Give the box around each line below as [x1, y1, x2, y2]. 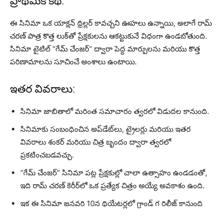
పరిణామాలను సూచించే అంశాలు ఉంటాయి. [10, 57, 137, 67]
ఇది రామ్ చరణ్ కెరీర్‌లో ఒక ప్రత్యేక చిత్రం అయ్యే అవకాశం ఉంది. [20, 181, 205, 191]
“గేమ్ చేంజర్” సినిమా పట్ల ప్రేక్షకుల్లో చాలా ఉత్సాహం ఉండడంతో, [20, 168, 207, 178]
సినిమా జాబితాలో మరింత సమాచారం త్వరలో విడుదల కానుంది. [20, 107, 209, 116]
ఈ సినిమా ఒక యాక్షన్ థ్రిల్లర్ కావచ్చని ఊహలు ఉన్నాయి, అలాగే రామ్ [10, 18, 212, 28]
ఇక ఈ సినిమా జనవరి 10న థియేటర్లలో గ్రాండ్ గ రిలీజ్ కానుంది [20, 199, 203, 209]
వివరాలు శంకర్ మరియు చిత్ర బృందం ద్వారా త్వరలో [20, 137, 171, 147]
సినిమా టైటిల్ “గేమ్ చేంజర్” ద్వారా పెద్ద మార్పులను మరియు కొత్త [10, 44, 200, 54]
